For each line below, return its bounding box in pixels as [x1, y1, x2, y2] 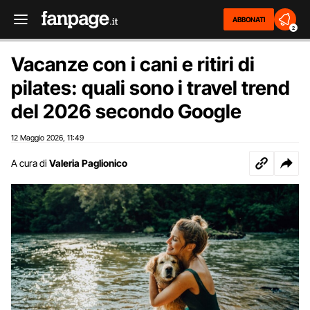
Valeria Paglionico [49, 157, 127, 169]
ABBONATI [232, 15, 265, 24]
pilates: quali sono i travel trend [11, 76, 290, 100]
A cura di [11, 157, 47, 169]
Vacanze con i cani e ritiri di [11, 53, 255, 76]
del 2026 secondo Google [11, 100, 241, 123]
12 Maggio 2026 [11, 133, 63, 143]
